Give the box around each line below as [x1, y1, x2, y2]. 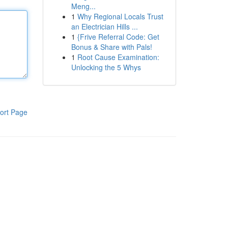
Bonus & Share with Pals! [71, 42, 152, 52]
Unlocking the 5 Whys [71, 62, 141, 72]
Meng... [71, 1, 96, 11]
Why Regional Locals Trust [77, 11, 163, 21]
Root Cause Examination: [77, 52, 159, 62]
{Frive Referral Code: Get [77, 32, 159, 42]
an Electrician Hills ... [71, 21, 138, 32]
